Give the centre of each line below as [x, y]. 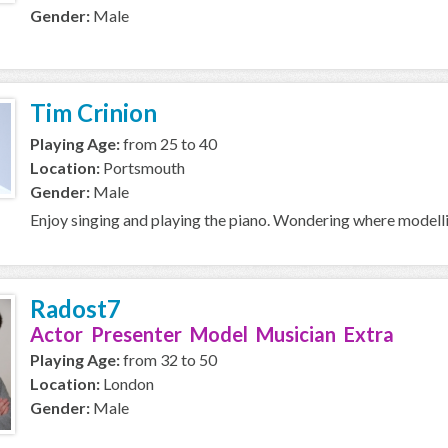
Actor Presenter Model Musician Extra [212, 334]
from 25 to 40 [168, 143]
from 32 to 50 [168, 359]
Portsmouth [142, 167]
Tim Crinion [93, 112]
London [127, 383]
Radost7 [75, 308]
